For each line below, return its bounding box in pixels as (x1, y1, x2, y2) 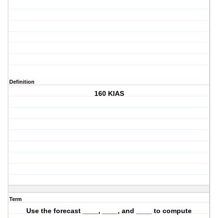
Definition (9, 79, 35, 85)
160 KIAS (94, 90, 124, 98)
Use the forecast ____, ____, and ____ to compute (26, 207, 192, 215)
